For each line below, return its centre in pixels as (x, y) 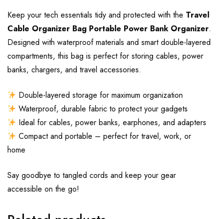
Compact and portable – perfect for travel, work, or (104, 136)
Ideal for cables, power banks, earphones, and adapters (111, 123)
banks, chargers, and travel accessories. (74, 70)
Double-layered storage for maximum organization (100, 95)
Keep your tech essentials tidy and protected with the (97, 15)
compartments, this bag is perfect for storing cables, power (105, 56)
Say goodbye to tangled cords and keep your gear (92, 175)
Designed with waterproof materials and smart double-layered (109, 43)
